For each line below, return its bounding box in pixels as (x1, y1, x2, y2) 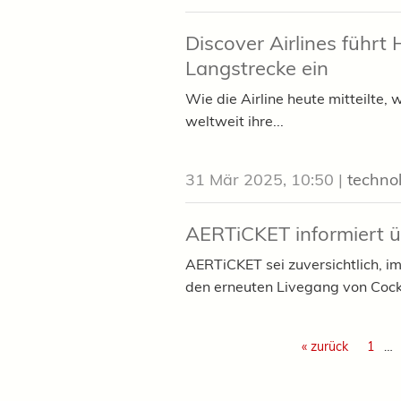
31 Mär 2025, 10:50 (185, 169, 334, 191)
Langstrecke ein (185, 55, 328, 81)
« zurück (301, 338, 348, 355)
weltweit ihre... (185, 112, 284, 131)
